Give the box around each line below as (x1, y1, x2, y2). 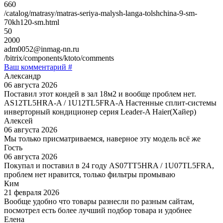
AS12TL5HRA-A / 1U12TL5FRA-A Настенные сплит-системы (4, 98, 217, 107)
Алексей (4, 116, 33, 125)
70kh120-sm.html (4, 17, 59, 26)
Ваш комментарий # (4, 62, 72, 71)
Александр (4, 71, 41, 80)
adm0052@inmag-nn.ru (4, 44, 79, 53)
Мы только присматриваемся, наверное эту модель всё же (4, 134, 201, 143)
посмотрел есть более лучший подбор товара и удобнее (4, 206, 192, 215)
